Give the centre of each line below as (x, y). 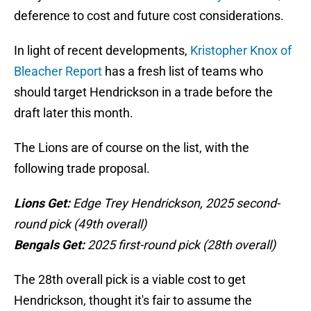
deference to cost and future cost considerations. (149, 16)
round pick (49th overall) (80, 224)
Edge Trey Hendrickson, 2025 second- (176, 203)
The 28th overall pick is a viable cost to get (130, 280)
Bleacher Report (59, 72)
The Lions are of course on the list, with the (132, 148)
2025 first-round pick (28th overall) (182, 245)
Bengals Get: (51, 245)
